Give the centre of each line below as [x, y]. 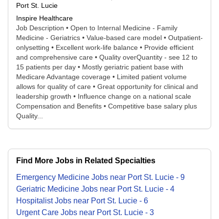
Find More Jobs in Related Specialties [86, 161]
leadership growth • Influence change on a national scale [104, 96]
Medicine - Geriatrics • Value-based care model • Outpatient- [109, 38]
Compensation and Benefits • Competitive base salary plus [107, 106]
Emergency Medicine [53, 177]
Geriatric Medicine [48, 189]
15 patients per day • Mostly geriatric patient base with [100, 67]
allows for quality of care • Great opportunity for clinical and [107, 87]
